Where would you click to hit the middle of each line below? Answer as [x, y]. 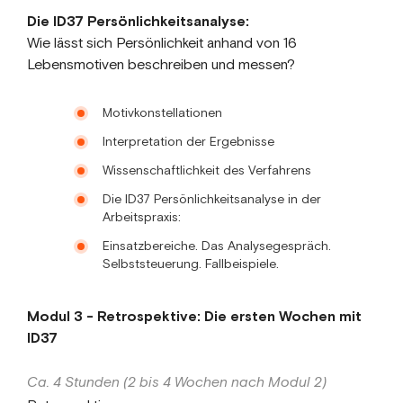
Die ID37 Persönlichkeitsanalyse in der [212, 199]
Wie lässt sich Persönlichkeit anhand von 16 [162, 43]
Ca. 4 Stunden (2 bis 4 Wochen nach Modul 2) [177, 382]
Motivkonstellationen [162, 113]
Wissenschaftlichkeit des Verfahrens [207, 170]
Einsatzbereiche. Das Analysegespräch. [217, 246]
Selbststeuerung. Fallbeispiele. [191, 264]
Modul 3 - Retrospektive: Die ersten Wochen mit [194, 317]
